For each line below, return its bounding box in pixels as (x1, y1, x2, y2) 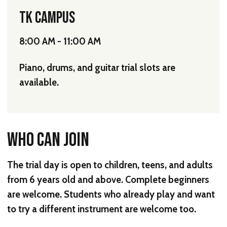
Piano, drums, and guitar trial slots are (19, 61, 175, 73)
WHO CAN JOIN (7, 128, 89, 152)
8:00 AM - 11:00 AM (19, 35, 101, 48)
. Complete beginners (121, 173, 209, 185)
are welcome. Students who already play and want (7, 188, 215, 200)
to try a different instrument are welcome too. (7, 203, 196, 215)
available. (19, 76, 59, 88)
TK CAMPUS (19, 8, 75, 28)
